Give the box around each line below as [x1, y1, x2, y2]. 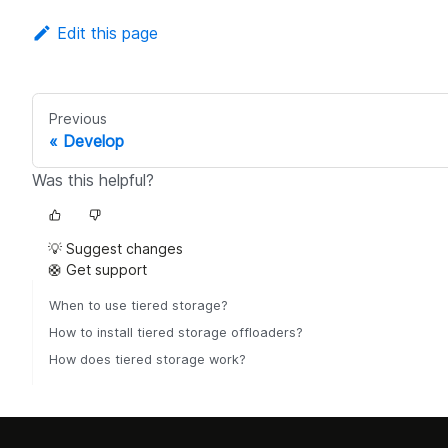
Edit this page [56, 22, 158, 43]
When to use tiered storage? [49, 297, 228, 313]
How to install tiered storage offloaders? [49, 324, 303, 340]
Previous [49, 109, 107, 127]
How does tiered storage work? [49, 351, 246, 367]
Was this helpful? [32, 169, 154, 190]
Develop [63, 130, 124, 151]
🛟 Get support [48, 260, 147, 278]
